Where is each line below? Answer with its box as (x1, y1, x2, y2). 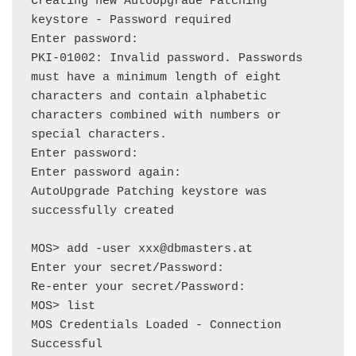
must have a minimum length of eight (31, 71, 281, 84)
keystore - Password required (31, 14, 231, 27)
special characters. (31, 128, 167, 141)
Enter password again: (31, 166, 181, 180)
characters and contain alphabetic (31, 90, 267, 103)
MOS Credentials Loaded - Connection (31, 319, 281, 332)
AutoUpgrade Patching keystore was (31, 185, 267, 199)
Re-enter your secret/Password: (31, 281, 246, 294)
